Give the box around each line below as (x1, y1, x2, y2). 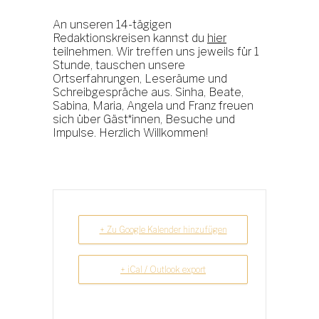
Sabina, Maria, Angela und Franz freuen (53, 99, 253, 113)
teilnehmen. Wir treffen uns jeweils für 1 (53, 45, 259, 58)
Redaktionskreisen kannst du (53, 31, 207, 45)
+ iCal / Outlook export (120, 264, 206, 275)
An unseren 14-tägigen (53, 18, 172, 31)
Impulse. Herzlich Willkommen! (53, 126, 208, 140)
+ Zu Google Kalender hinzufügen (99, 224, 227, 235)
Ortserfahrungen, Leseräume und (53, 72, 227, 85)
